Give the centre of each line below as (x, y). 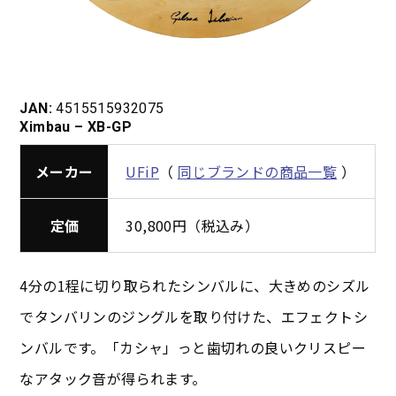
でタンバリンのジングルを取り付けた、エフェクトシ (194, 317)
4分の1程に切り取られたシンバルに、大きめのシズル (195, 286)
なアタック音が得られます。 (113, 379)
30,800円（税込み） (193, 226)
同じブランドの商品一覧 (257, 172)
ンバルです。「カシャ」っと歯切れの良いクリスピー (193, 348)
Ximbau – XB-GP (76, 127)
